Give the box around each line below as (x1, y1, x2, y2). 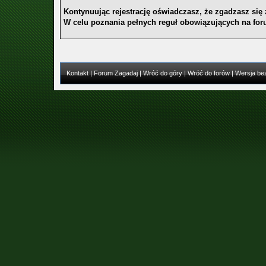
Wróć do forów (187, 69, 230, 77)
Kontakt (66, 69, 88, 77)
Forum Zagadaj (93, 69, 138, 77)
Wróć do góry (142, 69, 182, 77)
